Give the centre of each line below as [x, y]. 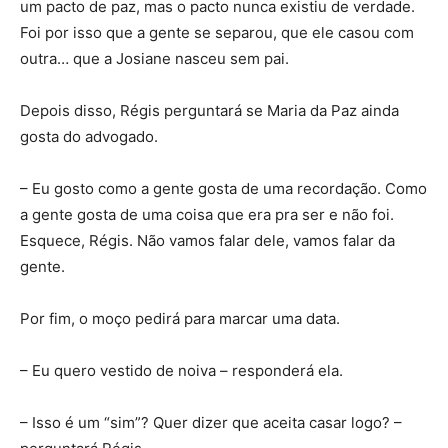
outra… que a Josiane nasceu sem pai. [154, 58]
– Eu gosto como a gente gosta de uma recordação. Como [223, 188]
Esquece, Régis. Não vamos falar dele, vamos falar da [207, 240]
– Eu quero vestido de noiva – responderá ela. [181, 370]
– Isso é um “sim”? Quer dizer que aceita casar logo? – [211, 422]
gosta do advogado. [89, 136]
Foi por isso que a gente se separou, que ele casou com [217, 32]
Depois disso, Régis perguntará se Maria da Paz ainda [209, 110]
